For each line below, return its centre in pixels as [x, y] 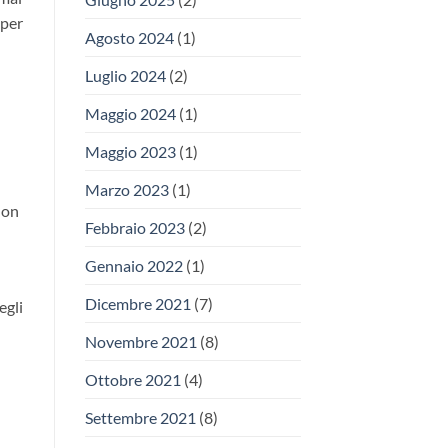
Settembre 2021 [140, 418]
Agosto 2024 [129, 38]
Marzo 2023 [126, 190]
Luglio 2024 [125, 76]
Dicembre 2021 [137, 304]
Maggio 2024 [130, 114]
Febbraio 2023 [134, 228]
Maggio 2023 [130, 152]
